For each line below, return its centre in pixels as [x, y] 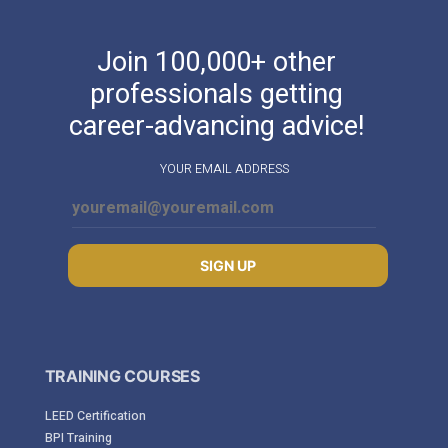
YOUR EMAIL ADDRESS [224, 168]
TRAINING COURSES [122, 376]
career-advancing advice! [216, 125]
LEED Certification [95, 416]
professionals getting [216, 93]
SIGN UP [227, 266]
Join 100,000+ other [216, 61]
